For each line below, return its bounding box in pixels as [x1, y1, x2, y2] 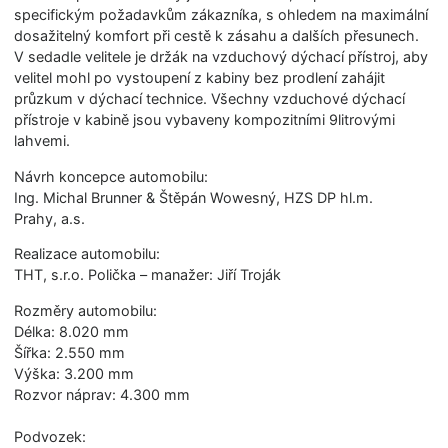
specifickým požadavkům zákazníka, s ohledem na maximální [14, 6, 429, 24]
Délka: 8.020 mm [14, 322, 130, 340]
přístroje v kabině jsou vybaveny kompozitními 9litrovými [14, 111, 396, 129]
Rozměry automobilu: [14, 301, 158, 319]
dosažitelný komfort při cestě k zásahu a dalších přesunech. [14, 27, 420, 45]
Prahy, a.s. [14, 209, 86, 227]
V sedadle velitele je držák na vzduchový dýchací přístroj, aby [14, 48, 429, 66]
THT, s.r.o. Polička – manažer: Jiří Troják [14, 266, 282, 284]
